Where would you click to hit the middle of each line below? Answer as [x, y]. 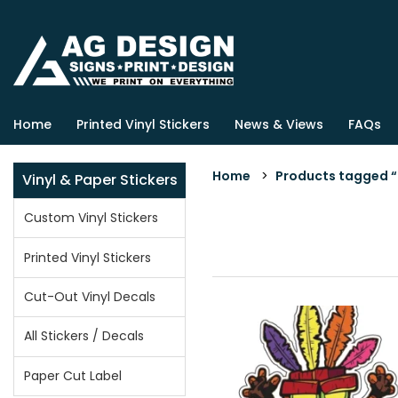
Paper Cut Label [73, 375]
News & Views [279, 124]
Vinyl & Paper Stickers [99, 180]
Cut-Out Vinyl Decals [90, 296]
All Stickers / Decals [84, 336]
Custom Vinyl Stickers [92, 218]
